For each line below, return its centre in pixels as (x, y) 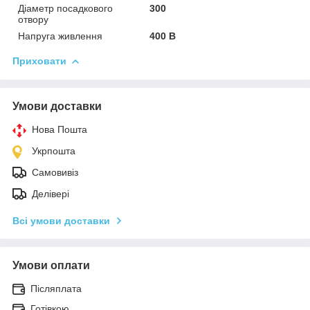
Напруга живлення (60, 36)
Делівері (51, 193)
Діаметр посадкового (65, 8)
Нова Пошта (60, 129)
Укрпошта (54, 151)
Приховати (39, 61)
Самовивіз (55, 172)
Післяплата (56, 288)
